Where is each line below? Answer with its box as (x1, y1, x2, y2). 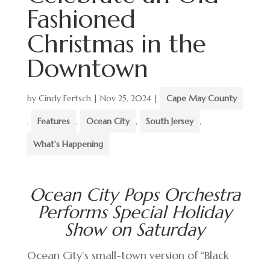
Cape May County (166, 93, 237, 104)
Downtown (27, 53, 148, 84)
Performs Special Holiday (37, 201, 232, 223)
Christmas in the (27, 28, 206, 59)
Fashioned (27, 4, 136, 34)
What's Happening (33, 139, 103, 149)
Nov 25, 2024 (99, 93, 151, 104)
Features (37, 116, 70, 127)
